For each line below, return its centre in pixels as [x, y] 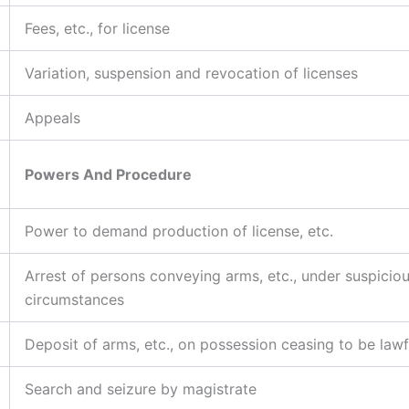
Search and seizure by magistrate [141, 388]
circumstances [74, 299]
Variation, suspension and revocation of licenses [191, 73]
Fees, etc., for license [97, 28]
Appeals [52, 117]
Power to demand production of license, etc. [179, 231]
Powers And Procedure [108, 174]
